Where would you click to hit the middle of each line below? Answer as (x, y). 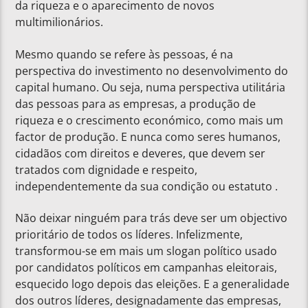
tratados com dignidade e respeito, (107, 169)
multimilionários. (59, 22)
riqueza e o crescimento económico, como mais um (150, 120)
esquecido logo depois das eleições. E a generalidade (153, 284)
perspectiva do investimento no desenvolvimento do (152, 70)
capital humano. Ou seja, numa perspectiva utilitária (151, 87)
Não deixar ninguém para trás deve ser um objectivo (152, 218)
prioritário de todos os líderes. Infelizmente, (129, 235)
